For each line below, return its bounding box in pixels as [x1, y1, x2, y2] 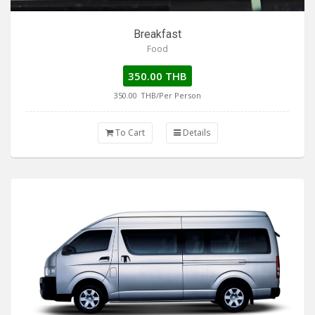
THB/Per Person [141, 89, 201, 101]
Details [180, 126, 210, 139]
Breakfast [134, 27, 181, 41]
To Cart [112, 126, 145, 139]
